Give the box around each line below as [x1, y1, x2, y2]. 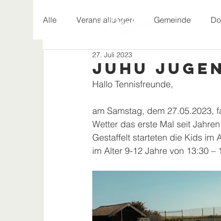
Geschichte [63, 54, 103, 64]
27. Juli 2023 [92, 50, 132, 59]
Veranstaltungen [76, 15, 134, 25]
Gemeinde [154, 15, 191, 25]
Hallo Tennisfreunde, [92, 78, 173, 90]
